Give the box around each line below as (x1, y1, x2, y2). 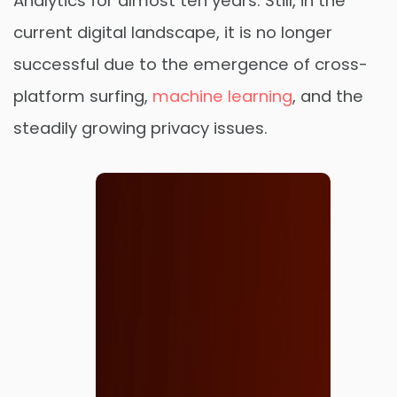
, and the (292, 85, 363, 108)
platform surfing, (13, 85, 152, 108)
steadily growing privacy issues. (13, 117, 268, 140)
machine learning (152, 85, 292, 108)
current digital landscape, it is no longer (13, 21, 332, 44)
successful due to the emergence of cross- (13, 53, 368, 76)
